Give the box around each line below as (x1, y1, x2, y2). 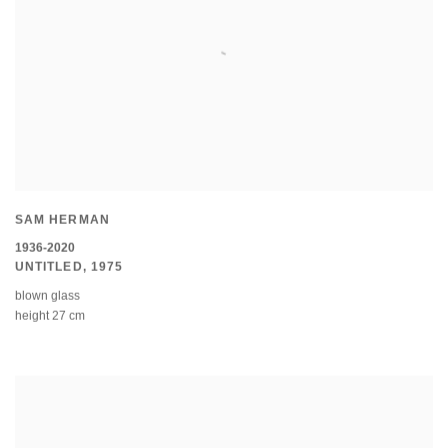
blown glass (15, 289, 80, 304)
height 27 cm (15, 309, 85, 324)
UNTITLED (15, 261, 83, 276)
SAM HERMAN (15, 214, 110, 229)
